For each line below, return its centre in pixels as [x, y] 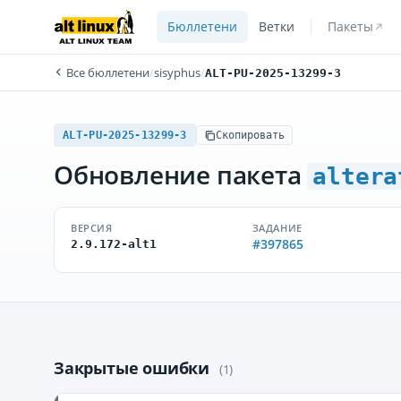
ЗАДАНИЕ [277, 228]
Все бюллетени [107, 73]
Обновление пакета [181, 175]
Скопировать [250, 135]
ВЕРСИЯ [92, 228]
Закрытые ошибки [134, 368]
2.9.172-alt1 [114, 244]
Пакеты [350, 27]
